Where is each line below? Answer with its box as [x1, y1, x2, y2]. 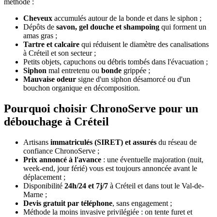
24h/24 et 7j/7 [64, 181, 108, 190]
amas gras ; [23, 31, 57, 40]
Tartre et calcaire [23, 40, 79, 48]
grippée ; [122, 66, 150, 75]
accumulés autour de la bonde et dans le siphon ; [52, 14, 201, 22]
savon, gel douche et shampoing [56, 22, 159, 31]
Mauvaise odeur [23, 75, 76, 83]
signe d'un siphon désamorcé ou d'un [76, 75, 190, 83]
